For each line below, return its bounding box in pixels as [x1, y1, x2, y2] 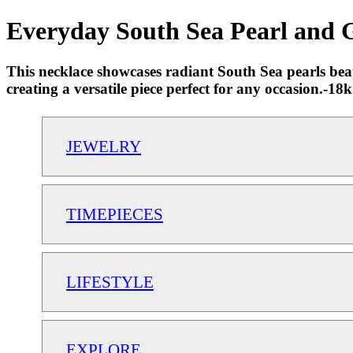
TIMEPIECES [66, 204, 163, 223]
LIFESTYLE [66, 272, 154, 291]
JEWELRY [66, 136, 141, 155]
